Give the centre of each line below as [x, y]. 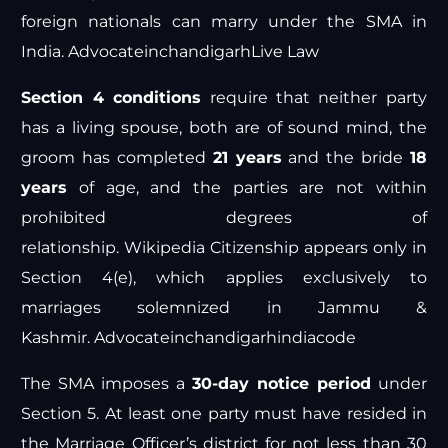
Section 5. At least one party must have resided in [224, 414]
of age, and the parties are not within [247, 188]
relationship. [73, 248]
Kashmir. [58, 338]
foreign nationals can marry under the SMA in [224, 22]
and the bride [345, 158]
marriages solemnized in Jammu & [224, 308]
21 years [247, 158]
